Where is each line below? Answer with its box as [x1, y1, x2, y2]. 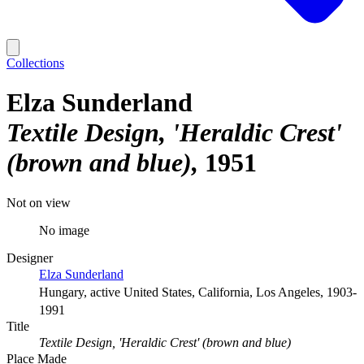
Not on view [6, 195, 71, 210]
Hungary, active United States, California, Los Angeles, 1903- [39, 284, 357, 299]
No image [39, 223, 89, 237]
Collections [6, 56, 64, 70]
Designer [6, 250, 53, 265]
